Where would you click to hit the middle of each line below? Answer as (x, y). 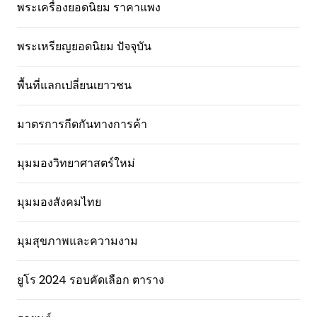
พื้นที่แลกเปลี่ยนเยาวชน (74, 85)
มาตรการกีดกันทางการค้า (82, 124)
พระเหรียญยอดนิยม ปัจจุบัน (84, 46)
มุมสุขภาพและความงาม (77, 241)
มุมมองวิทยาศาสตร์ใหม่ (76, 163)
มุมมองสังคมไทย (59, 202)
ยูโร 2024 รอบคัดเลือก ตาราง (91, 280)
